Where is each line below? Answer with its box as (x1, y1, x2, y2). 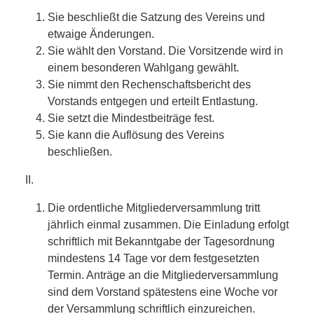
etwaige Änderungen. (48, 27, 154, 40)
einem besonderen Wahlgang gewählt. (48, 61, 239, 74)
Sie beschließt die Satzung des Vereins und (48, 11, 265, 23)
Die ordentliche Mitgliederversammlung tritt (48, 201, 260, 214)
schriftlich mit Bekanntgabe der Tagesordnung (48, 235, 275, 247)
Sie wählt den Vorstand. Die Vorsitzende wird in (48, 44, 283, 57)
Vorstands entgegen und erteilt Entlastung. (48, 95, 258, 107)
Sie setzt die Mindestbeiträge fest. (48, 111, 214, 124)
